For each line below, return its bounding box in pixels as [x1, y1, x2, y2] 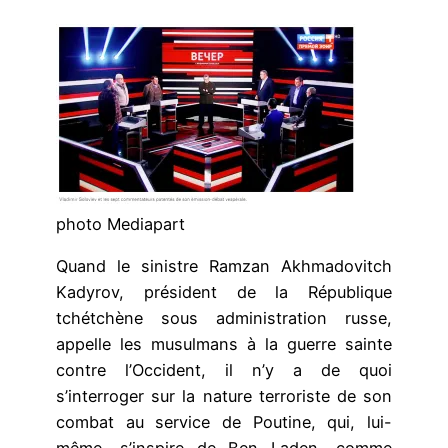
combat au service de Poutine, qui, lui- [56, 412, 392, 433]
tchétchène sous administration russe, [56, 308, 392, 329]
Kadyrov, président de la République [56, 282, 392, 303]
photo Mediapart [56, 213, 185, 234]
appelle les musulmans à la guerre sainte [56, 334, 392, 355]
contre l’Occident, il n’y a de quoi [56, 360, 392, 381]
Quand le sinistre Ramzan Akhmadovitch [56, 256, 392, 277]
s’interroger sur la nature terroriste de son [56, 386, 392, 407]
